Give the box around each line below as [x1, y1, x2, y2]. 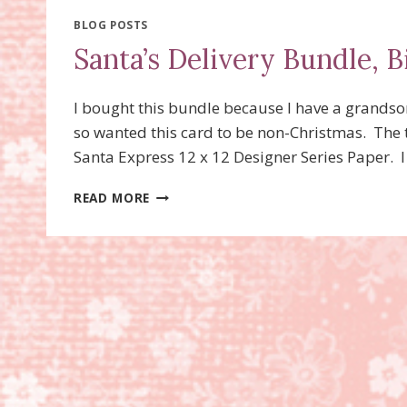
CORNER [149, 15, 204, 33]
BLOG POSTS [74, 16, 148, 32]
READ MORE [74, 188, 151, 206]
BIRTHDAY [149, 241, 216, 259]
